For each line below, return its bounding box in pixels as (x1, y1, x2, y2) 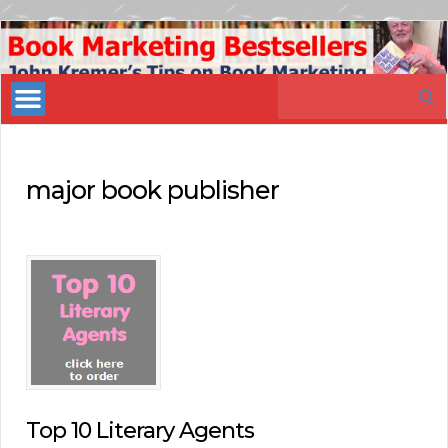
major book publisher (26, 174, 279, 205)
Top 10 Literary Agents (26, 417, 254, 445)
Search (276, 75, 327, 97)
